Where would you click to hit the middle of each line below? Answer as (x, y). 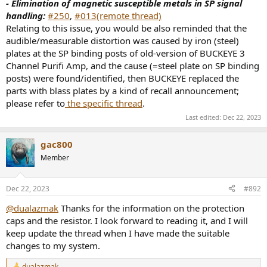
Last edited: (204, 117)
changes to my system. (53, 245)
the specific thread (104, 103)
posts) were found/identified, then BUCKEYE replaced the (122, 78)
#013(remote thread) (118, 15)
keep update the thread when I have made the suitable (118, 233)
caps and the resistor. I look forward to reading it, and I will (127, 220)
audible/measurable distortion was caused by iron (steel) (122, 40)
